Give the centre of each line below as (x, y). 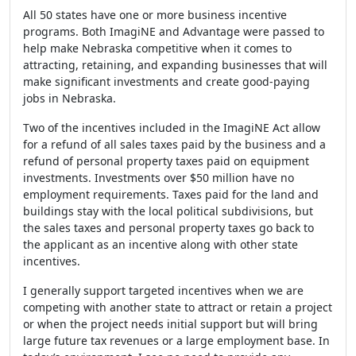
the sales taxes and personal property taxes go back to (168, 228)
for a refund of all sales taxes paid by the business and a (174, 144)
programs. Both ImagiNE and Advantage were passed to (174, 31)
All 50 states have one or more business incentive (155, 15)
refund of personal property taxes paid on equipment (166, 161)
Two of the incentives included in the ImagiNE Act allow (172, 128)
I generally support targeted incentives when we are (163, 290)
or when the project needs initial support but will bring (170, 324)
